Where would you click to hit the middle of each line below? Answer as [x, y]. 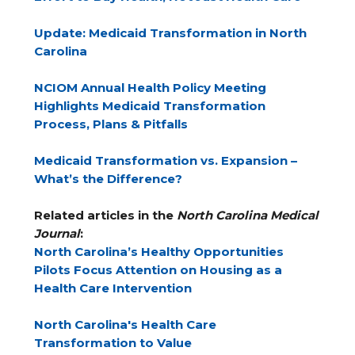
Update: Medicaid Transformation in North [171, 33]
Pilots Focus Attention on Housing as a [158, 270]
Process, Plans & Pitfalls [111, 124]
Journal [57, 233]
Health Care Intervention [113, 288]
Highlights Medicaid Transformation [150, 106]
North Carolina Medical [248, 215]
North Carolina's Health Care [126, 324]
